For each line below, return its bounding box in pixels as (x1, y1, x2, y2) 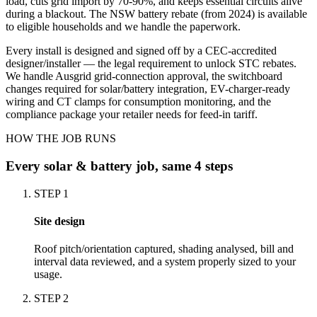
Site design (34, 215, 85, 228)
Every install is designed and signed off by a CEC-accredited (6, 45, 277, 57)
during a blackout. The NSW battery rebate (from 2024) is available (6, 8, 307, 21)
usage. (34, 268, 62, 281)
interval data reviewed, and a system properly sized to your (34, 255, 296, 268)
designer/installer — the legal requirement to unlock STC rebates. (6, 57, 296, 70)
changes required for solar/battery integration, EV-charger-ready (6, 83, 290, 96)
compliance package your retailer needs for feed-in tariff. (6, 108, 258, 121)
